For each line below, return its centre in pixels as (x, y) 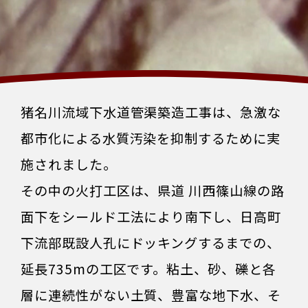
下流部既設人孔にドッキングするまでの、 (151, 243)
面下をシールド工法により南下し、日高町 (151, 217)
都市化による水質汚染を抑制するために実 (151, 138)
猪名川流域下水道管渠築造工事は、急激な (151, 112)
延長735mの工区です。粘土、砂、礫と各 (148, 269)
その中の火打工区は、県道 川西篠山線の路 (152, 190)
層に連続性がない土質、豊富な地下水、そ (151, 295)
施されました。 (68, 164)
